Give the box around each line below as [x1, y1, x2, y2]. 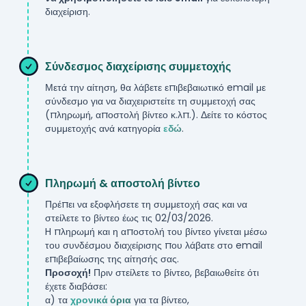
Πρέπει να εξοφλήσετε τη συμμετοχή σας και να [45, 197, 247, 211]
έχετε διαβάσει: [45, 279, 107, 293]
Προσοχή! [45, 266, 91, 279]
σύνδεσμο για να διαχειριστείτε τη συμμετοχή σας [45, 94, 255, 108]
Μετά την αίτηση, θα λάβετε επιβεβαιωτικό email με [45, 81, 266, 94]
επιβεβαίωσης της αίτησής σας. [45, 252, 179, 266]
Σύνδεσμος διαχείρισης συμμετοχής [45, 59, 231, 74]
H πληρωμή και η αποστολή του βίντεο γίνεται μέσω [45, 225, 267, 238]
